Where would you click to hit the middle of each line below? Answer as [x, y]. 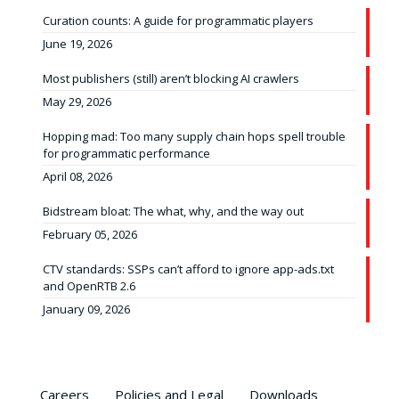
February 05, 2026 [90, 234]
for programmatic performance [126, 153]
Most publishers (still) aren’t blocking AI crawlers [171, 78]
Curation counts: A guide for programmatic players [178, 20]
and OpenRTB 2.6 [89, 286]
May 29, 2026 [77, 102]
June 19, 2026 [77, 44]
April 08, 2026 [77, 176]
